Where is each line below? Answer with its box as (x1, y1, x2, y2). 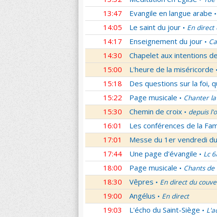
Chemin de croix (129, 107, 182, 116)
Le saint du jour (129, 22, 181, 32)
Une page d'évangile (129, 149, 197, 158)
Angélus (129, 191, 155, 201)
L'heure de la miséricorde (129, 64, 214, 74)
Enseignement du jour (129, 36, 202, 46)
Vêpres (129, 177, 154, 186)
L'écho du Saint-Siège (129, 205, 200, 215)
